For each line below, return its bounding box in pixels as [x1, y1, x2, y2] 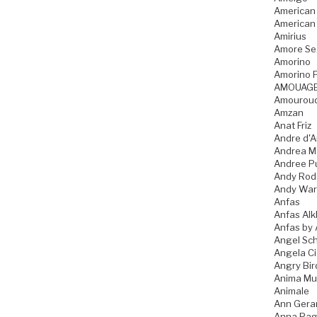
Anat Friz [274, 119, 311, 131]
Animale [274, 284, 309, 296]
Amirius [274, 30, 306, 42]
